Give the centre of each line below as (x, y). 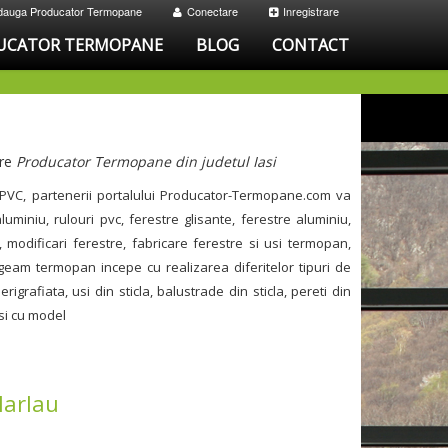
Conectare (213, 11)
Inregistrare (311, 11)
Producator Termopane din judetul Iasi (146, 161)
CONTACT (311, 45)
